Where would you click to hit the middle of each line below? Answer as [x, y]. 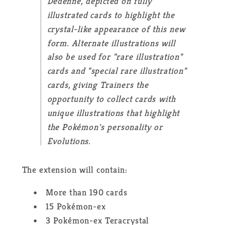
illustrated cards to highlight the [111, 15]
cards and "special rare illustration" [117, 71]
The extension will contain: [75, 170]
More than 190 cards [86, 193]
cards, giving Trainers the [98, 85]
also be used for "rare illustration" [115, 57]
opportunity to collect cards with [111, 99]
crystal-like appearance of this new [116, 29]
